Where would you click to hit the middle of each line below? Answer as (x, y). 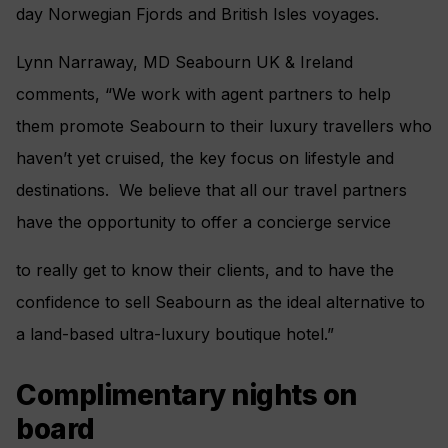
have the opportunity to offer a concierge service (203, 221)
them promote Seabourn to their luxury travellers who (224, 125)
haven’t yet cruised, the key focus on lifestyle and (205, 157)
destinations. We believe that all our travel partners (211, 189)
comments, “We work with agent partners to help (203, 93)
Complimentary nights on (186, 394)
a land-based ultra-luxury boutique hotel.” (175, 333)
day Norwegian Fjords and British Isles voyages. (197, 13)
